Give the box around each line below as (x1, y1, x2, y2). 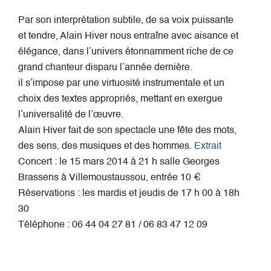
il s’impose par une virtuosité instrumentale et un (18, 78, 224, 88)
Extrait (194, 141, 221, 151)
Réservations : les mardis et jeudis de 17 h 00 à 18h (18, 188, 240, 198)
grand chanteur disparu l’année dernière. (18, 62, 192, 73)
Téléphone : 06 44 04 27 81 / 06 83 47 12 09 (18, 220, 207, 230)
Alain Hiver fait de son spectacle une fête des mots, (18, 125, 237, 135)
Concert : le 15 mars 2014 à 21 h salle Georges (18, 157, 220, 167)
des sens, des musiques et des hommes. (18, 141, 194, 151)
